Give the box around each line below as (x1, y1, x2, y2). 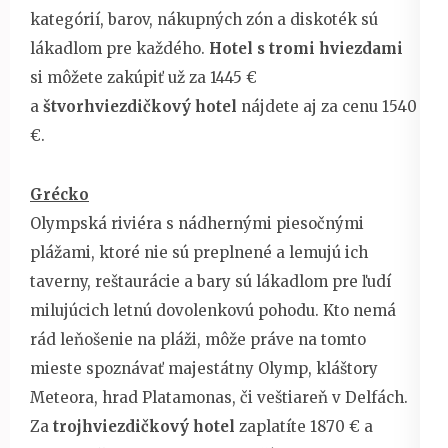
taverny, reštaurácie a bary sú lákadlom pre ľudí (30, 272, 391, 292)
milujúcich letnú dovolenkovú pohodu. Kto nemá (30, 301, 396, 321)
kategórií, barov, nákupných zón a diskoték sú (30, 10, 378, 30)
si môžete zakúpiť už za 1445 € (30, 68, 257, 88)
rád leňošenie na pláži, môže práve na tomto (30, 330, 366, 350)
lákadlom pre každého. (30, 39, 209, 59)
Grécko (30, 185, 89, 205)
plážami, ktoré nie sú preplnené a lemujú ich (30, 243, 368, 263)
